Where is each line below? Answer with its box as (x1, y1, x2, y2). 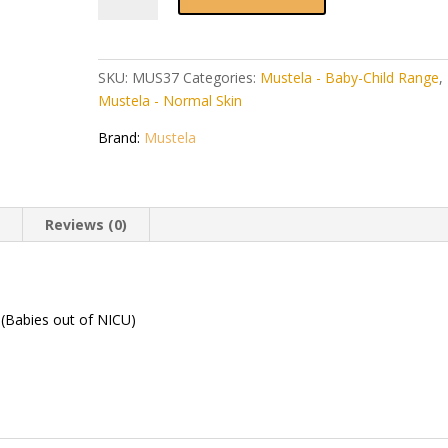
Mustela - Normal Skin (98, 91, 243, 110)
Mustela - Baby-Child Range (260, 68, 440, 87)
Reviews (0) (45, 215, 128, 234)
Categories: (183, 68, 261, 87)
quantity (97, 81, 150, 100)
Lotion (97, 35, 140, 54)
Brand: (98, 128, 141, 147)
